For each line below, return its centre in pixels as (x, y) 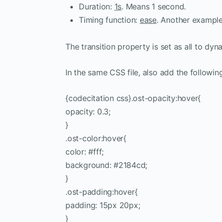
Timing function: (109, 20)
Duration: (97, 6)
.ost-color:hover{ (96, 138)
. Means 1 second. (154, 6)
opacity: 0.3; (88, 111)
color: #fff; (85, 151)
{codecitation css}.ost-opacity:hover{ (133, 98)
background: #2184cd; (107, 165)
